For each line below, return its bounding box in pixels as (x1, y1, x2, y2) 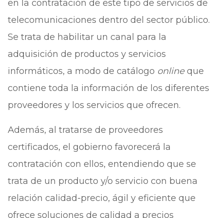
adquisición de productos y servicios (7, 49, 166, 59)
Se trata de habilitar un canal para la (7, 32, 166, 42)
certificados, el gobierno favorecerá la (7, 142, 171, 152)
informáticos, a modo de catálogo (7, 66, 157, 76)
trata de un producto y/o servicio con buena (7, 176, 198, 186)
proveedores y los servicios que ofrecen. (7, 100, 181, 110)
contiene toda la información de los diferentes (7, 83, 209, 93)
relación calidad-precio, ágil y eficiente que (7, 193, 196, 203)
